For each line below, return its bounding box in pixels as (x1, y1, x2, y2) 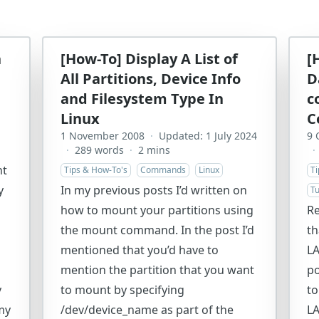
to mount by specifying (60, 282, 184, 298)
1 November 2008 (60, 129, 145, 142)
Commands (140, 164, 186, 176)
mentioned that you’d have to (60, 242, 219, 258)
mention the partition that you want (60, 262, 254, 278)
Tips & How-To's (63, 164, 127, 176)
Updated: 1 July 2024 (158, 129, 257, 142)
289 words (74, 143, 124, 157)
